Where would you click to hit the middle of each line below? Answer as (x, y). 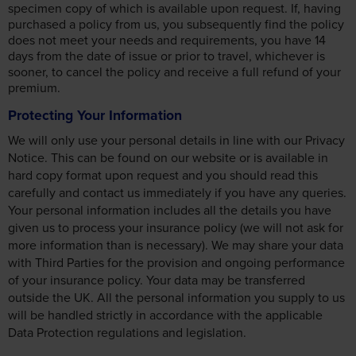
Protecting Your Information (95, 115)
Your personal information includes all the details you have (170, 209)
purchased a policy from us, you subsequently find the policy (176, 24)
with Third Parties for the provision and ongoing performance (176, 262)
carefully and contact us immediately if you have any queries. (177, 192)
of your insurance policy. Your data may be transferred (157, 279)
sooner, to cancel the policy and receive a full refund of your (174, 72)
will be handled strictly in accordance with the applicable (165, 314)
